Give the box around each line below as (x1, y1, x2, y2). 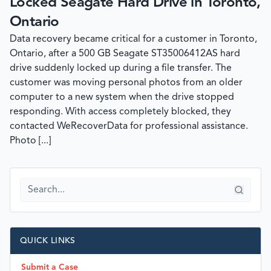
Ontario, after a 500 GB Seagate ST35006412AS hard (10, 49, 240, 59)
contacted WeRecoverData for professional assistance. (10, 122, 248, 132)
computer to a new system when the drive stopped (10, 93, 234, 103)
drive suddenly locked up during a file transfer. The (10, 64, 232, 74)
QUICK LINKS (20, 237, 76, 246)
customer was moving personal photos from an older (10, 78, 243, 88)
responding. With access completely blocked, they (10, 107, 231, 117)
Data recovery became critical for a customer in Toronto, (10, 34, 257, 45)
